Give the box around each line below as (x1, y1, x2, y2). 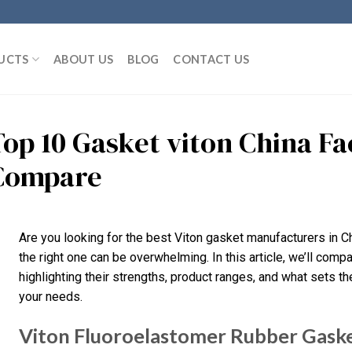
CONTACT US (173, 52, 250, 66)
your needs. (19, 289, 82, 304)
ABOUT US (53, 52, 114, 66)
